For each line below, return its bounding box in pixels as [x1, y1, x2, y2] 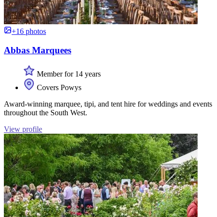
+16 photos [12, 27, 46, 36]
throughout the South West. [4, 108, 87, 117]
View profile [4, 124, 42, 133]
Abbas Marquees [4, 45, 71, 56]
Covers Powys [35, 83, 81, 92]
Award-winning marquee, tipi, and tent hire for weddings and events [4, 99, 212, 108]
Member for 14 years [35, 69, 101, 78]
